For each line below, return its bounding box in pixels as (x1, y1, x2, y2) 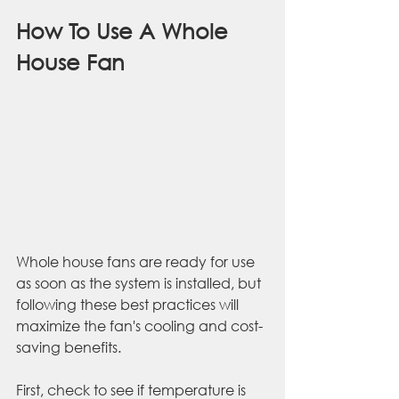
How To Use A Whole (16, 17, 234, 45)
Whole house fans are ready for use (16, 252, 258, 272)
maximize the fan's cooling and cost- (16, 316, 263, 336)
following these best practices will (16, 295, 242, 314)
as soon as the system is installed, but (16, 273, 265, 293)
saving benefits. (16, 338, 125, 357)
